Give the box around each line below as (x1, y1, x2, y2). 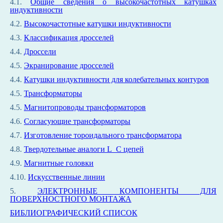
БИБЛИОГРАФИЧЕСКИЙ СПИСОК (10, 209, 137, 217)
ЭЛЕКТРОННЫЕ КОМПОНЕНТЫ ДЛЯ (37, 187, 217, 195)
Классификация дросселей (24, 33, 114, 42)
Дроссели (24, 47, 56, 56)
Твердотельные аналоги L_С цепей (24, 145, 144, 153)
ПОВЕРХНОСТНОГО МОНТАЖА (10, 195, 131, 203)
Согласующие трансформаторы (24, 117, 130, 125)
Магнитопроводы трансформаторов (24, 103, 146, 111)
